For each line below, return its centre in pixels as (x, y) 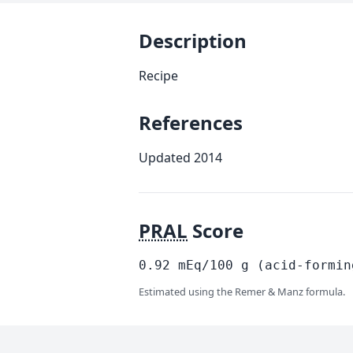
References (191, 123)
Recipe (158, 76)
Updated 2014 (180, 158)
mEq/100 (206, 265)
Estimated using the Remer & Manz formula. (242, 292)
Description (193, 41)
